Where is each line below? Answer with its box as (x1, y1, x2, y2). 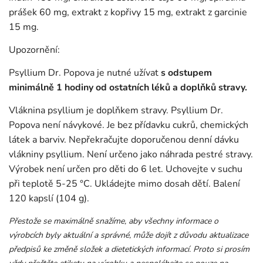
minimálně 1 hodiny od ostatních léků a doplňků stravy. (9, 81, 247, 95)
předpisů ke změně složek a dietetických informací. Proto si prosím (9, 244, 249, 255)
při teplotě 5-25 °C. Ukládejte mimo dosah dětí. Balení (9, 177, 240, 191)
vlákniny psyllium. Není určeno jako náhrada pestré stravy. (9, 148, 253, 161)
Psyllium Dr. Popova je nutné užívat (9, 66, 161, 80)
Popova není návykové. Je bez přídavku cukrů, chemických (9, 119, 248, 132)
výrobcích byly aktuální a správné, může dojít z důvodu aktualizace (9, 230, 248, 241)
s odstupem (161, 66, 212, 80)
